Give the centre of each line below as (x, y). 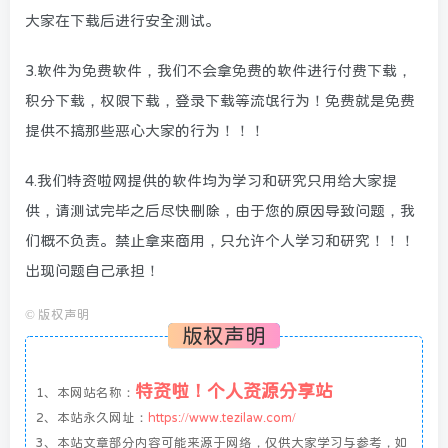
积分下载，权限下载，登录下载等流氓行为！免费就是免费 (220, 101)
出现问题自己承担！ (92, 271)
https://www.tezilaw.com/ (222, 418)
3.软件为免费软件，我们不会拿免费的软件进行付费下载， (218, 71)
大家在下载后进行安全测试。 (122, 21)
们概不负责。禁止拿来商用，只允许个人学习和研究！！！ (220, 241)
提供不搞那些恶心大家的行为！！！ (145, 131)
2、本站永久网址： (92, 418)
